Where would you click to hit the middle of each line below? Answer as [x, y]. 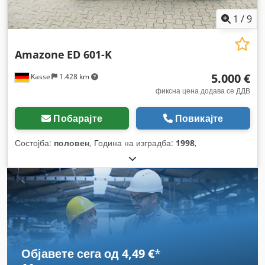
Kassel [41, 77]
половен [72, 143]
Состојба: [34, 143]
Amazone [40, 54]
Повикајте [199, 118]
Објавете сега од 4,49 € [88, 254]
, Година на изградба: [132, 143]
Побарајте [78, 118]
